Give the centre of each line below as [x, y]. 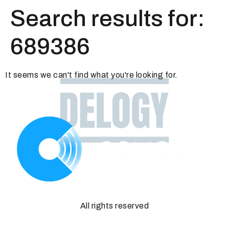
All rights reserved [114, 205]
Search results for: [107, 18]
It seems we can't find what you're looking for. [91, 75]
